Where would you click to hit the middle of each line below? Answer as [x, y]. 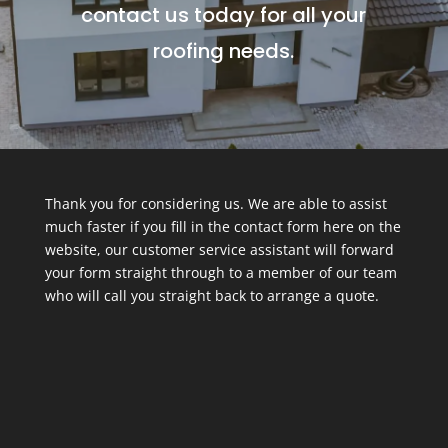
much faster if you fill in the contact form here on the [222, 226]
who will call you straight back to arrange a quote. [211, 295]
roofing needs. [224, 50]
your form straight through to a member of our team [220, 272]
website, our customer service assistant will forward [219, 249]
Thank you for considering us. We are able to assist [215, 203]
